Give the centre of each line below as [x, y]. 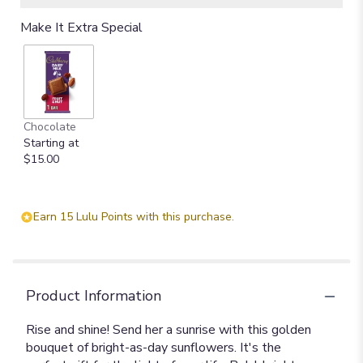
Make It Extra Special [81, 27]
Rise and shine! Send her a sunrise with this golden [169, 330]
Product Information [94, 296]
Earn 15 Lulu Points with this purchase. [134, 217]
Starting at [51, 143]
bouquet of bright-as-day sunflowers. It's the [154, 348]
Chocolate [50, 127]
